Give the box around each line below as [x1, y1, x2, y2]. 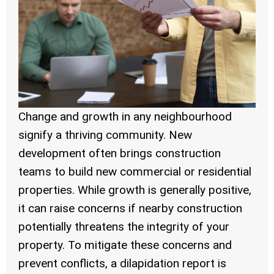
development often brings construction [18, 146, 221, 160]
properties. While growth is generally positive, [18, 182, 251, 197]
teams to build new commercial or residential [18, 164, 251, 179]
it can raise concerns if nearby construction [18, 201, 242, 215]
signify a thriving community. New [18, 127, 192, 142]
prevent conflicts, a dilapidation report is [18, 256, 226, 270]
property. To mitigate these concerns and [18, 237, 232, 252]
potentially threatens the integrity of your [18, 219, 229, 234]
